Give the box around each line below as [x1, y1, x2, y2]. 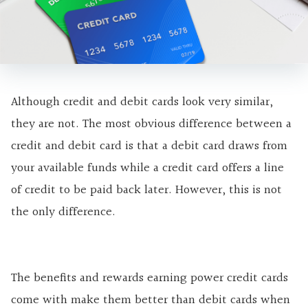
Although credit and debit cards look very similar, [11, 92, 273, 113]
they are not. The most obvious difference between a [11, 114, 291, 135]
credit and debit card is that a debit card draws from [11, 136, 287, 157]
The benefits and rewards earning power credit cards [11, 268, 288, 289]
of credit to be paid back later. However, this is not [11, 180, 282, 201]
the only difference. [11, 202, 115, 223]
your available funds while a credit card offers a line [11, 158, 284, 179]
